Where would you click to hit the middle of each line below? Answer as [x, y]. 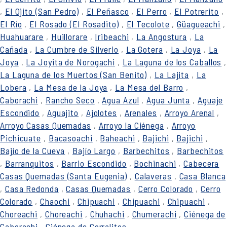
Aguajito [63, 112]
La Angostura [162, 36]
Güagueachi [199, 24]
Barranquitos [29, 163]
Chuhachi [107, 214]
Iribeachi [112, 36]
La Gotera [144, 49]
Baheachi [118, 138]
